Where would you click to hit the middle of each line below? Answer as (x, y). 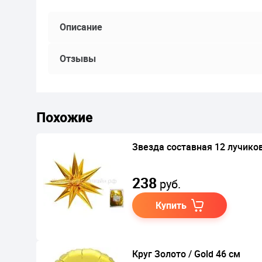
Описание (81, 27)
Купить (171, 205)
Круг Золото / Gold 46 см (186, 254)
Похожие (64, 117)
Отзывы (78, 58)
